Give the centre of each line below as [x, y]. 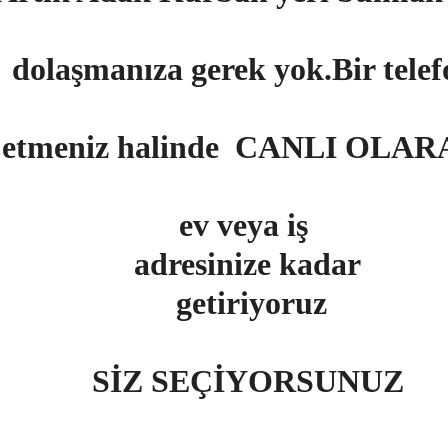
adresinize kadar [247, 264]
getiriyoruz [247, 303]
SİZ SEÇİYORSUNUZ [247, 381]
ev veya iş [247, 225]
